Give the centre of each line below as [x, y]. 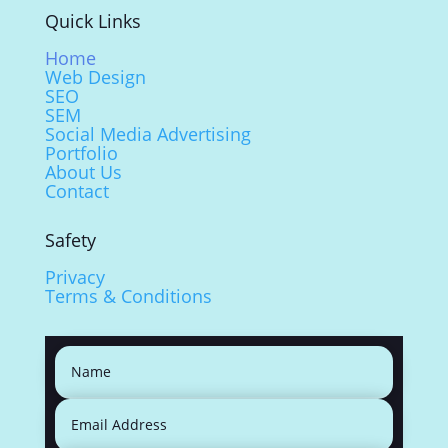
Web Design [95, 77]
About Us [83, 172]
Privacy [74, 277]
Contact [76, 191]
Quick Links [92, 21]
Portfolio [81, 153]
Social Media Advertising [147, 134]
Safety [70, 240]
